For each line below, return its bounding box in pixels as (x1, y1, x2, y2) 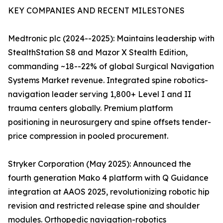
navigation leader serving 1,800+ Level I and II (8, 89, 191, 100)
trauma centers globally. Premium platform (8, 103, 173, 113)
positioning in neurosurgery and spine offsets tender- (8, 117, 211, 127)
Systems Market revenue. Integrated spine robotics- (8, 75, 208, 86)
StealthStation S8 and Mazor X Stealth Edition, (8, 47, 188, 58)
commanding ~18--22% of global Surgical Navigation (8, 61, 214, 72)
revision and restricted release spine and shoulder (8, 201, 200, 211)
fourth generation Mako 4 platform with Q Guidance (8, 173, 209, 183)
